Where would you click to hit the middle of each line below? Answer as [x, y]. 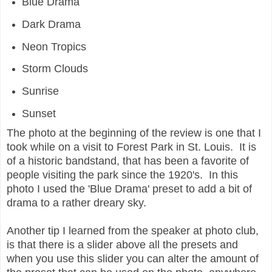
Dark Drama [51, 24]
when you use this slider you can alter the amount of [133, 259]
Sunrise [40, 91]
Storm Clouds [55, 69]
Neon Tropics [55, 46]
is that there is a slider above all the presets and [122, 245]
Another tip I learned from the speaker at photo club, [133, 231]
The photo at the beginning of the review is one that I [134, 133]
